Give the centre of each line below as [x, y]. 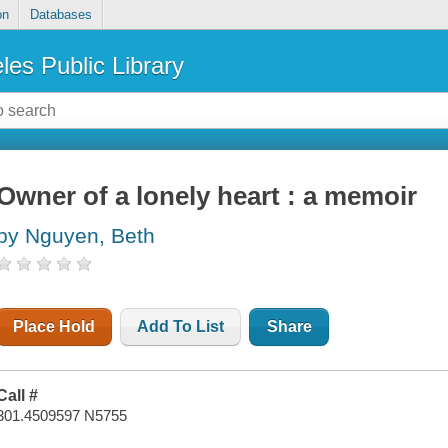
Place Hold [54, 327]
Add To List [181, 327]
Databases [60, 15]
